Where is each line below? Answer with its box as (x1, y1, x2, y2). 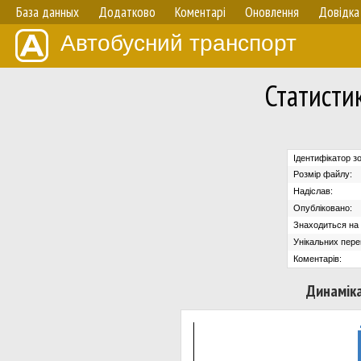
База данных (16, 3, 79, 21)
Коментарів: (293, 253, 342, 263)
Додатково (98, 3, 156, 21)
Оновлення (245, 3, 299, 21)
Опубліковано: (293, 202, 352, 213)
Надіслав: (293, 185, 333, 196)
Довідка (318, 3, 359, 21)
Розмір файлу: (293, 168, 352, 179)
